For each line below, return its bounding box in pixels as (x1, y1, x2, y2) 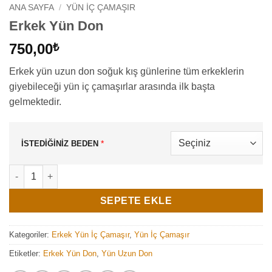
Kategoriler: (9, 229, 52, 239)
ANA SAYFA (9, 3, 54, 13)
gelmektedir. (9, 96, 61, 107)
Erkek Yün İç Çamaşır (52, 229, 129, 239)
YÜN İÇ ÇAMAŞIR (66, 3, 136, 13)
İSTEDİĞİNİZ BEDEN (21, 138, 98, 148)
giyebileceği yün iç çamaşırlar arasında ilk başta (9, 81, 215, 92)
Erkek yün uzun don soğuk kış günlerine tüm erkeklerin (9, 66, 244, 76)
